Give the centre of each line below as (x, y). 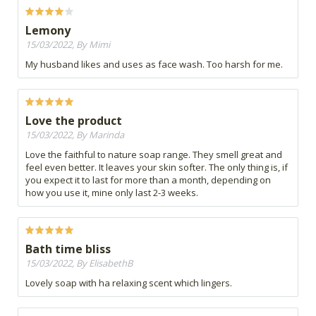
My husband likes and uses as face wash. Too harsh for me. (154, 65)
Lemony (48, 31)
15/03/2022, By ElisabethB (79, 263)
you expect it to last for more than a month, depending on (148, 180)
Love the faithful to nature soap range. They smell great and (154, 155)
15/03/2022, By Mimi (68, 45)
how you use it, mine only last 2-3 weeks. (112, 193)
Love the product (74, 121)
